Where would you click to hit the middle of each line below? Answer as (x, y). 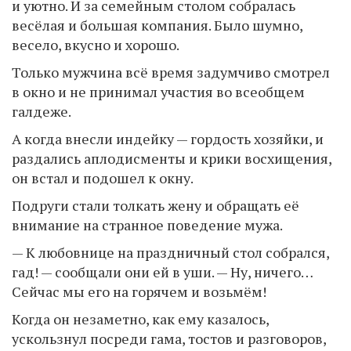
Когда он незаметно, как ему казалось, (140, 318)
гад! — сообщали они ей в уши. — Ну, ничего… (162, 271)
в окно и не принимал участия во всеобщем (158, 91)
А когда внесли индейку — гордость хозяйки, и (168, 138)
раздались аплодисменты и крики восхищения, (172, 158)
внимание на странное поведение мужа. (147, 224)
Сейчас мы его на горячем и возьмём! (139, 291)
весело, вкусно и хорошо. (96, 44)
